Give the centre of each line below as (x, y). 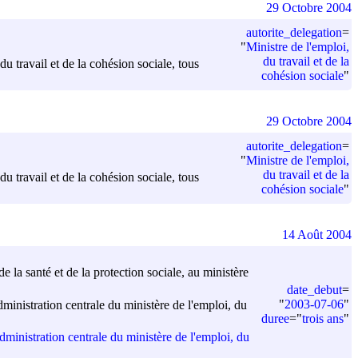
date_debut (314, 289)
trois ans (323, 318)
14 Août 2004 (317, 234)
